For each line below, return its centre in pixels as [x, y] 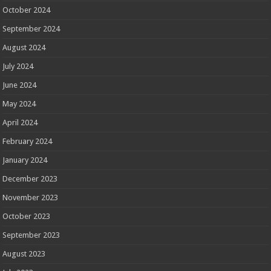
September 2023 [31, 235]
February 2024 [28, 141]
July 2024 [18, 66]
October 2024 [27, 10]
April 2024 [20, 122]
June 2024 [20, 85]
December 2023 [30, 178]
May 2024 [19, 103]
